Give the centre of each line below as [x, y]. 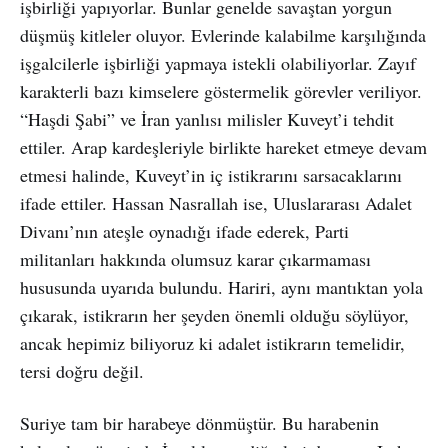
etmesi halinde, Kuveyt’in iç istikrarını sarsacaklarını [211, 174]
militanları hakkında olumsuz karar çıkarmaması [195, 258]
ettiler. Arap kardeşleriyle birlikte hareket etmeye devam [223, 146]
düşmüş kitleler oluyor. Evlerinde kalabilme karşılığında [223, 34]
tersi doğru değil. [82, 370]
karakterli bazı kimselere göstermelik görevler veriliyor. [221, 90]
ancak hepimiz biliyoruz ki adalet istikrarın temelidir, [212, 342]
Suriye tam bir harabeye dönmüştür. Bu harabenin [199, 422]
